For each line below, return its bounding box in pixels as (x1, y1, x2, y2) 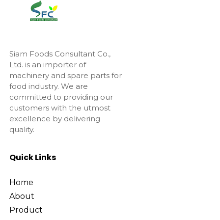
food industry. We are (9, 82, 88, 91)
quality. (9, 125, 34, 135)
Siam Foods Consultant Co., (9, 49, 110, 59)
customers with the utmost (9, 103, 110, 113)
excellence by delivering (9, 114, 100, 124)
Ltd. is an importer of (9, 60, 86, 70)
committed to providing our (9, 92, 113, 102)
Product (9, 205, 43, 215)
